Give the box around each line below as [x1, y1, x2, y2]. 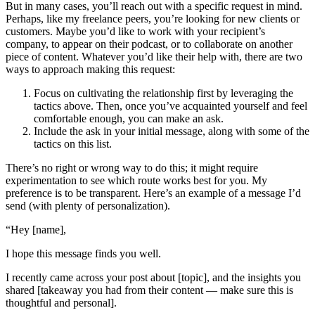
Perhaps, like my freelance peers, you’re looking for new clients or [6, 13, 300, 25]
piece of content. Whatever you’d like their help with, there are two [6, 51, 302, 63]
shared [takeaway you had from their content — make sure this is [6, 284, 293, 297]
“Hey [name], [6, 224, 66, 236]
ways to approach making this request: [6, 63, 178, 76]
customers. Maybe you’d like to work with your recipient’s [6, 25, 265, 38]
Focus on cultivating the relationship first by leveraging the [34, 87, 293, 100]
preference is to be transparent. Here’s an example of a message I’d [6, 187, 301, 200]
